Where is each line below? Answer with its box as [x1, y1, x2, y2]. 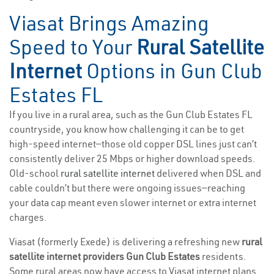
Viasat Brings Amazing [9, 10, 209, 37]
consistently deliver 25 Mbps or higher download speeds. [9, 152, 256, 165]
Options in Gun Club [82, 58, 262, 84]
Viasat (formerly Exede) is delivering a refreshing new [9, 235, 242, 248]
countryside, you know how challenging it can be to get [9, 123, 244, 136]
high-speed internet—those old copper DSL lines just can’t [9, 138, 257, 150]
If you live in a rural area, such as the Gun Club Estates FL [9, 108, 253, 121]
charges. [9, 211, 47, 224]
